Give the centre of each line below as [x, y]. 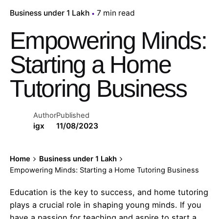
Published [73, 116]
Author [45, 116]
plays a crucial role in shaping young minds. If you [106, 205]
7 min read [116, 13]
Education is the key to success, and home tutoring [109, 192]
